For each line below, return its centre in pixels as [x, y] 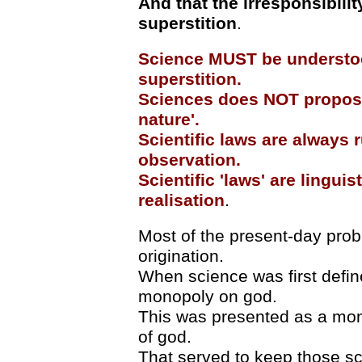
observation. [189, 160]
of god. [164, 337]
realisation [181, 200]
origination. [181, 256]
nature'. [168, 119]
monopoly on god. [207, 296]
